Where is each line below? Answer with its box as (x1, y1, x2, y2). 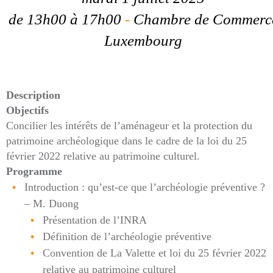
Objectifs (6, 104, 49, 116)
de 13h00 (8, 10, 66, 27)
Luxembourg (104, 32, 182, 49)
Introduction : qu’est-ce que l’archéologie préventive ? (24, 180, 265, 193)
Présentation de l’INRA (43, 213, 147, 226)
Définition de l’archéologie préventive (43, 230, 211, 243)
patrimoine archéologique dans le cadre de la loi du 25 (6, 134, 247, 147)
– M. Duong (24, 197, 79, 210)
